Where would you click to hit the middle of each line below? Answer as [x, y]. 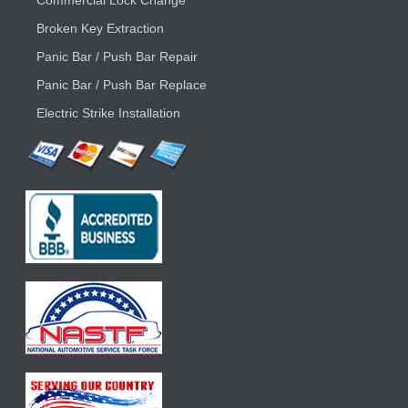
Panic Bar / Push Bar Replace [121, 85]
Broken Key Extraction [100, 28]
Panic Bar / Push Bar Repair [117, 56]
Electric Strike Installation [108, 113]
